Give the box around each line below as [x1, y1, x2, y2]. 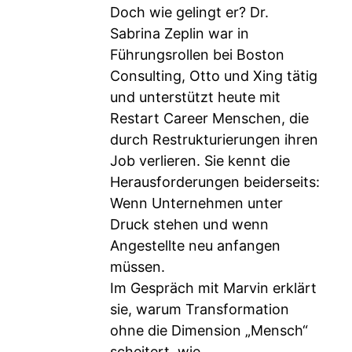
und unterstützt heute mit [110, 89, 280, 105]
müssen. [110, 258, 165, 275]
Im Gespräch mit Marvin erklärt [110, 280, 317, 296]
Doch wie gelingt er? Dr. [110, 4, 269, 20]
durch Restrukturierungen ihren [110, 131, 318, 148]
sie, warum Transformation [110, 301, 289, 317]
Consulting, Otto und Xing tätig [110, 68, 317, 84]
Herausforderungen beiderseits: [110, 174, 320, 190]
